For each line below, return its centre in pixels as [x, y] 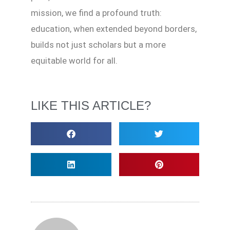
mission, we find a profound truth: [96, 13]
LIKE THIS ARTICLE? [91, 106]
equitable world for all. [74, 61]
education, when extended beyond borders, [114, 29]
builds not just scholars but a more [98, 45]
